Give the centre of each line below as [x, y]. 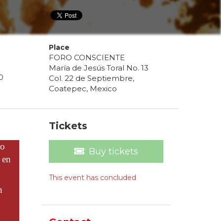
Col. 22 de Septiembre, [91, 78]
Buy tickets [113, 152]
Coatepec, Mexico [83, 89]
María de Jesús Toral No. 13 [98, 68]
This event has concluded [92, 178]
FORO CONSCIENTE [87, 58]
